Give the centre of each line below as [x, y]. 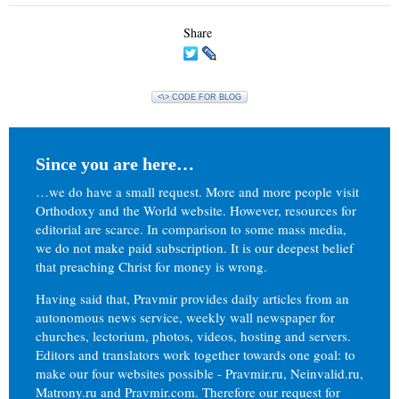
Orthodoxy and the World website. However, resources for [196, 211]
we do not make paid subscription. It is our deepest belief [195, 248]
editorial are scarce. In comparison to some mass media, [191, 229]
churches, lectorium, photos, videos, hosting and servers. [193, 336]
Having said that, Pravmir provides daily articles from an [192, 299]
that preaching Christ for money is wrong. [151, 267]
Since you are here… [115, 164]
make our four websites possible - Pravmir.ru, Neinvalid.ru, [199, 374]
